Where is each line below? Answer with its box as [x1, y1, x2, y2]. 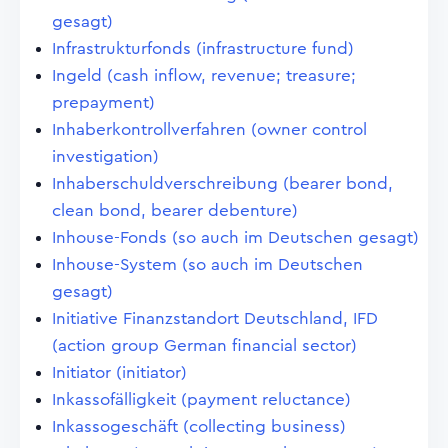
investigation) [52, 148, 159, 165]
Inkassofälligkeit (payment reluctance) [52, 391, 351, 408]
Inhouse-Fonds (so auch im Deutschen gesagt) [52, 229, 419, 246]
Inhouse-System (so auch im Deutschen [52, 256, 363, 273]
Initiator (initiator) [52, 364, 187, 381]
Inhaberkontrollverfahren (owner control [52, 121, 367, 138]
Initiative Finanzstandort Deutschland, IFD [52, 310, 378, 327]
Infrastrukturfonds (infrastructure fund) [52, 40, 354, 57]
